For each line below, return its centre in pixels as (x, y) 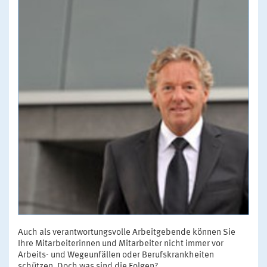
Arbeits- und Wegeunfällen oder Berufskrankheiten (116, 256)
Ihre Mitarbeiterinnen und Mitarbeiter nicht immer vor (121, 244)
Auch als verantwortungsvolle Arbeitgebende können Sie (127, 233)
